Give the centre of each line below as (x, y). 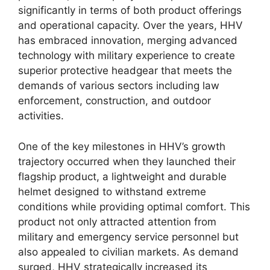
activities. (41, 116)
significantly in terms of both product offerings (130, 11)
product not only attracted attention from (117, 221)
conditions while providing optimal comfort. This (134, 206)
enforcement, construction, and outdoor (115, 101)
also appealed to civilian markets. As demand (128, 252)
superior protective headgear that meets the (125, 71)
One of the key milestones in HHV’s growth (122, 146)
